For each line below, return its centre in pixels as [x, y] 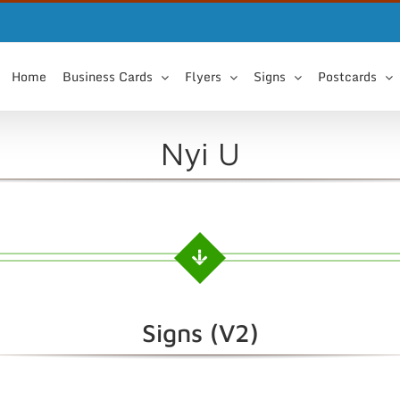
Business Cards [108, 76]
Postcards [347, 76]
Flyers [203, 76]
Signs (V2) [200, 333]
